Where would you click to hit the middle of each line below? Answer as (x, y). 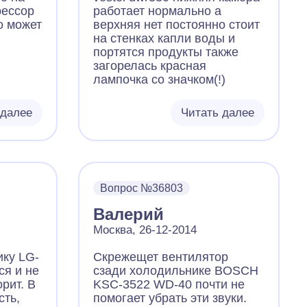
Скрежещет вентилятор (161, 257)
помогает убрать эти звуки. (170, 298)
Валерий (129, 214)
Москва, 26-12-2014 (145, 230)
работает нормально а (158, 11)
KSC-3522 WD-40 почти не (169, 284)
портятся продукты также (166, 52)
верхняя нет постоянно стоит (177, 25)
